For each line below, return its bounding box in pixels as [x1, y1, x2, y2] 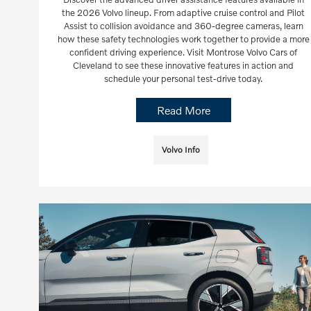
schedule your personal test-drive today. [104, 73, 263, 85]
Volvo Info [161, 144, 200, 155]
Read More [156, 103, 210, 117]
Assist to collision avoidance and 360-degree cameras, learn [63, 20, 303, 32]
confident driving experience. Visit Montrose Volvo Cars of [69, 47, 298, 58]
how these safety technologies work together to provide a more [57, 33, 310, 45]
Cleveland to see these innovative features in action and [73, 60, 294, 72]
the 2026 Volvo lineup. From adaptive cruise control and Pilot [62, 7, 305, 19]
